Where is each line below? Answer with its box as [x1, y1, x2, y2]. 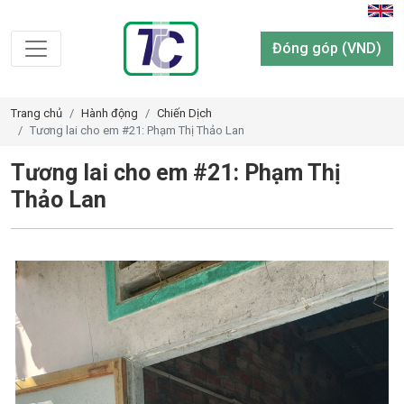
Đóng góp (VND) [272, 40, 381, 57]
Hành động [81, 106, 138, 120]
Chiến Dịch [157, 106, 212, 120]
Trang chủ [11, 106, 62, 120]
